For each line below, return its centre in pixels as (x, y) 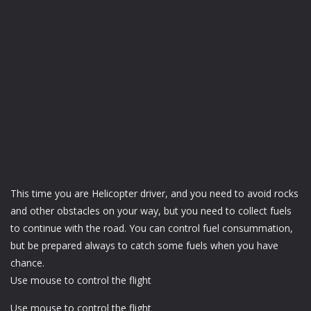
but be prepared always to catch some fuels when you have (144, 245)
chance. (27, 262)
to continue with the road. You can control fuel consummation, (152, 228)
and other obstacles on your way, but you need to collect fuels (151, 210)
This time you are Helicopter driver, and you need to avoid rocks (154, 193)
